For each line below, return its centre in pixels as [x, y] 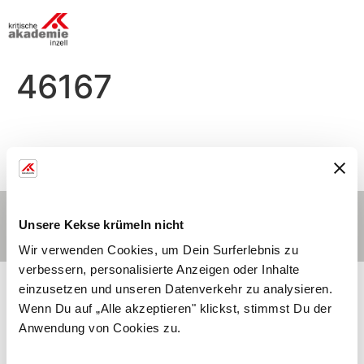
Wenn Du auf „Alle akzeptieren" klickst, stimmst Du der [175, 308]
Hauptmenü [172, 218]
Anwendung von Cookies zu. [100, 328]
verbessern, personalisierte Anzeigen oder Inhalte [159, 269]
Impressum [262, 218]
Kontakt [92, 218]
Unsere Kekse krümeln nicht [102, 224]
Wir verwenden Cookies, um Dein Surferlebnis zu [158, 250]
